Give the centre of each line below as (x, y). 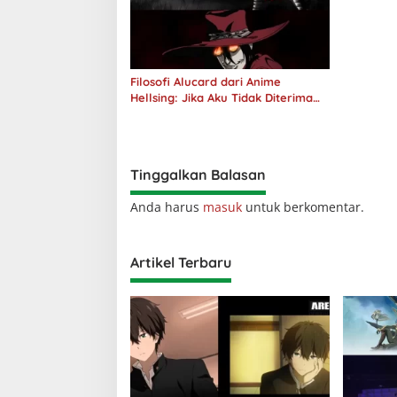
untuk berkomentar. (303, 206)
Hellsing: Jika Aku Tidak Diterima (222, 97)
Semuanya (160, 129)
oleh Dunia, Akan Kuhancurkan (217, 113)
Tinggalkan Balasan (198, 174)
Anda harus (167, 206)
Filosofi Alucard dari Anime (206, 81)
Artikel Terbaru (181, 262)
